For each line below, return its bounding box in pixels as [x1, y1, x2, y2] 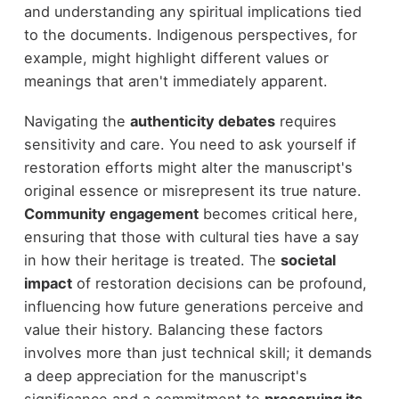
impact [23, 273, 72, 292]
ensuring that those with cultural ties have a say [23, 227, 359, 246]
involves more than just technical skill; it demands [23, 343, 372, 362]
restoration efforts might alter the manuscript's [23, 158, 353, 176]
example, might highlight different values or [23, 49, 329, 68]
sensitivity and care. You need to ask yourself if [23, 134, 356, 153]
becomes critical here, [198, 204, 358, 223]
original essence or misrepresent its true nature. [23, 181, 362, 199]
